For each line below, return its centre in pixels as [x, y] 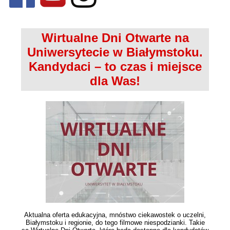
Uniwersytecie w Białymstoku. [115, 52]
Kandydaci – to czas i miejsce [115, 67]
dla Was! [115, 81]
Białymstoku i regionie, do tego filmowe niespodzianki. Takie [115, 223]
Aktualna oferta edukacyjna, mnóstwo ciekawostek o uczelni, [115, 215]
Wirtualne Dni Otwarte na [115, 38]
